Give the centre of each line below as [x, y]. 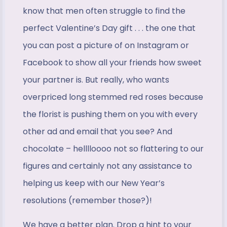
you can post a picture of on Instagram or [106, 46]
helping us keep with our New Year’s [94, 183]
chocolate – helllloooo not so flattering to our [113, 149]
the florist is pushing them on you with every [110, 115]
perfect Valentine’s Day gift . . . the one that [109, 28]
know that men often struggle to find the [104, 11]
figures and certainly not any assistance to [107, 166]
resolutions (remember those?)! [87, 201]
